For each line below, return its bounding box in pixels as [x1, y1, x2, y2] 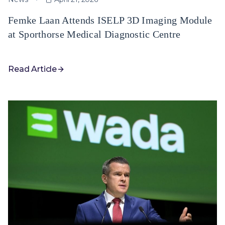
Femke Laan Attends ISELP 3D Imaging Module [8, 15, 212, 26]
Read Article [8, 64, 57, 74]
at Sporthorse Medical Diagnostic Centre [8, 29, 181, 40]
